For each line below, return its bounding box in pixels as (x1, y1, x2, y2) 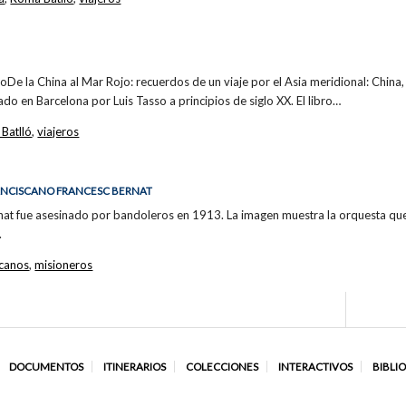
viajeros (37, 123, 80, 139)
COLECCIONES (185, 361, 258, 373)
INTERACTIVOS (277, 361, 353, 373)
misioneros (34, 256, 93, 272)
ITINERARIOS (102, 361, 166, 373)
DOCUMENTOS (8, 361, 83, 373)
